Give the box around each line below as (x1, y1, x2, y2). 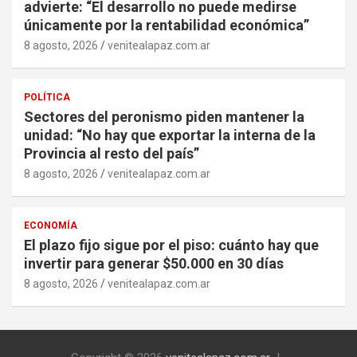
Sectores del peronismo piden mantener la (24, 108, 304, 126)
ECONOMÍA (24, 220, 77, 232)
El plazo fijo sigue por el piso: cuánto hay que (24, 237, 319, 254)
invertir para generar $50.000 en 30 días (24, 255, 284, 273)
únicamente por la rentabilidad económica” (24, 17, 309, 34)
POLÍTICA (24, 92, 70, 104)
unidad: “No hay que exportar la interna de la (24, 127, 316, 144)
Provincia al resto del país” (24, 145, 199, 163)
